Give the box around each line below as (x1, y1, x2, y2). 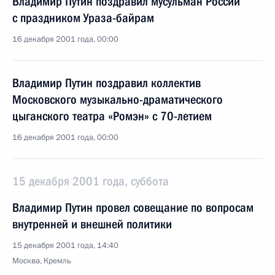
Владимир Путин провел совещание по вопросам (12, 200, 254, 215)
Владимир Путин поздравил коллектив (12, 76, 201, 90)
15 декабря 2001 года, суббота (12, 174, 169, 188)
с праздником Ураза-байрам (12, 10, 154, 25)
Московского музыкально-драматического (12, 92, 223, 107)
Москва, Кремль (12, 255, 71, 266)
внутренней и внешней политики (12, 217, 172, 231)
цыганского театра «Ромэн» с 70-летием (12, 109, 212, 123)
